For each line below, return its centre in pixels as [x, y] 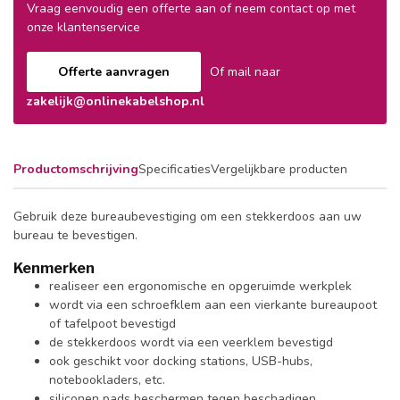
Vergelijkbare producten [279, 169]
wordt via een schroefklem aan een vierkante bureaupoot [213, 304]
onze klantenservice [83, 27]
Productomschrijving [76, 169]
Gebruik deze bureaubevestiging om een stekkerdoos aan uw [187, 216]
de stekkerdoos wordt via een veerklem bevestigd [191, 342]
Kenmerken [54, 268]
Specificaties [175, 169]
